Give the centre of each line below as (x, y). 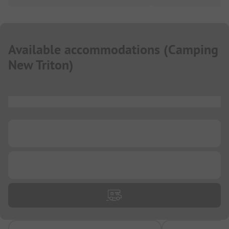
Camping (193, 50)
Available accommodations (84, 50)
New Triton (39, 65)
